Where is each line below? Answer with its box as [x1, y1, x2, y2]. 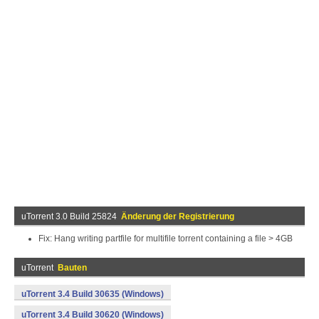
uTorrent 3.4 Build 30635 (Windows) [21, 289, 164, 299]
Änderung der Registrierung [121, 211, 234, 221]
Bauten [58, 263, 87, 273]
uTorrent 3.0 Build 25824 [21, 211, 121, 221]
